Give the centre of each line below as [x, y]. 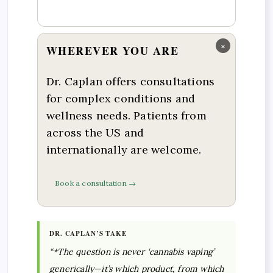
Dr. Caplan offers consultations [131, 81]
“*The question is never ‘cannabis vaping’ [132, 252]
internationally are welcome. [124, 149]
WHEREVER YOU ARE [113, 51]
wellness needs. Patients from [126, 115]
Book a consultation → [96, 183]
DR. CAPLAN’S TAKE [88, 234]
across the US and [95, 132]
